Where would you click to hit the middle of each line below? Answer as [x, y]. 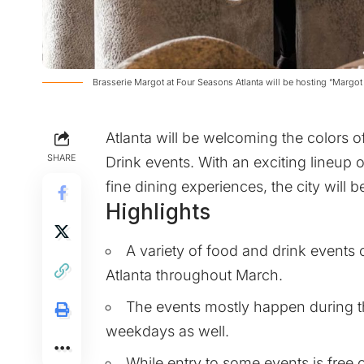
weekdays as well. [167, 331]
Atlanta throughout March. [194, 275]
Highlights [158, 212]
